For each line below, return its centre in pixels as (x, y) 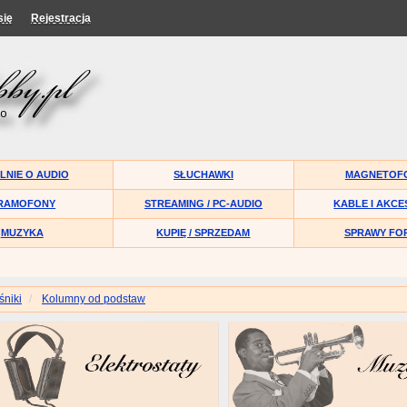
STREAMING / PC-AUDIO (203, 203)
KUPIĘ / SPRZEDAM (203, 233)
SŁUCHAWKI (203, 174)
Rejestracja (61, 18)
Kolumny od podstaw (94, 299)
